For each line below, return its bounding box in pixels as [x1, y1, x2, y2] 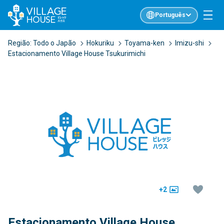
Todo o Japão [33, 39, 76, 47]
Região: [8, 39, 33, 47]
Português [154, 11, 185, 18]
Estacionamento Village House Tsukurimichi [8, 49, 145, 57]
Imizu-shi [175, 39, 204, 47]
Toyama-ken [124, 39, 164, 47]
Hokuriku [86, 39, 114, 47]
